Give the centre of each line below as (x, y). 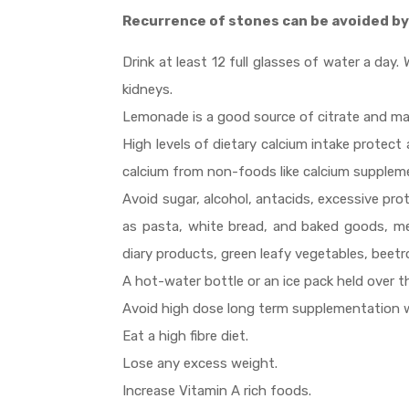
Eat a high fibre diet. (186, 336)
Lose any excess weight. (200, 364)
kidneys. (148, 90)
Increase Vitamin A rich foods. (217, 391)
